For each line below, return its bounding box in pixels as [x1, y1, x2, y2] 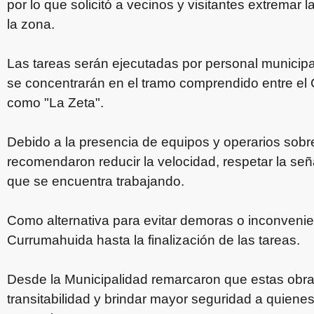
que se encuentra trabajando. [7, 173, 184, 189]
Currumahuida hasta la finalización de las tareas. [7, 232, 300, 247]
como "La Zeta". [7, 95, 104, 110]
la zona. [7, 16, 55, 32]
